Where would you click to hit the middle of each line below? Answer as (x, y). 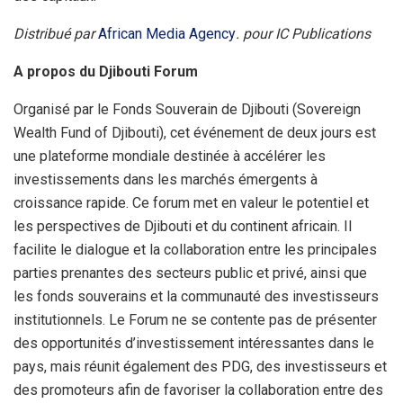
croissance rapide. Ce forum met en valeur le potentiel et (191, 203)
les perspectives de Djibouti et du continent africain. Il (183, 227)
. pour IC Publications (303, 34)
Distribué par (56, 34)
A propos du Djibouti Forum (106, 72)
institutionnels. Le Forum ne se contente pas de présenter (195, 320)
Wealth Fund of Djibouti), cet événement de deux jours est (195, 133)
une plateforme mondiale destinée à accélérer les (170, 157)
